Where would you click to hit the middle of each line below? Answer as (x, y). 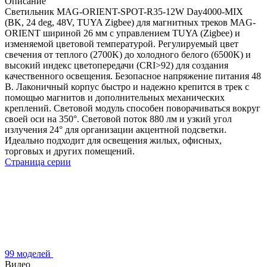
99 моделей (29, 253)
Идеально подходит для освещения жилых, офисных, (113, 140)
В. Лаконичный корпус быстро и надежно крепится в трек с (127, 86)
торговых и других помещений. (70, 151)
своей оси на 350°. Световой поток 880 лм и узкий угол (118, 119)
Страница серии (38, 162)
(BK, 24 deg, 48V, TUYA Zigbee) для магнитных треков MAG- (130, 22)
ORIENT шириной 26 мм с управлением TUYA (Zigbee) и (122, 33)
